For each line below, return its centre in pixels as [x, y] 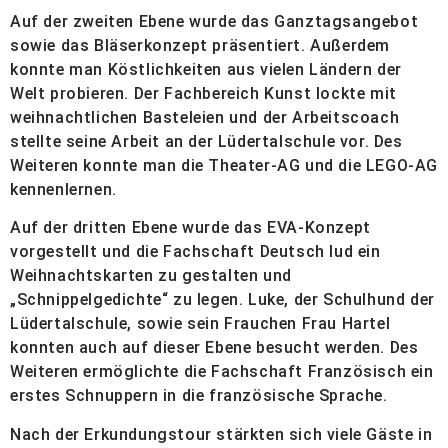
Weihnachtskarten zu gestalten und [151, 276]
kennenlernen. [63, 189]
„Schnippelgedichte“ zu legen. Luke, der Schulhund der [222, 300]
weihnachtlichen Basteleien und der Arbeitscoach [205, 117]
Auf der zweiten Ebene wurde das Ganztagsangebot [214, 21]
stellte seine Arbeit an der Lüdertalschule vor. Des [206, 141]
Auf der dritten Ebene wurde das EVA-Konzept [190, 228]
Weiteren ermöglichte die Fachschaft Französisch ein [222, 372]
